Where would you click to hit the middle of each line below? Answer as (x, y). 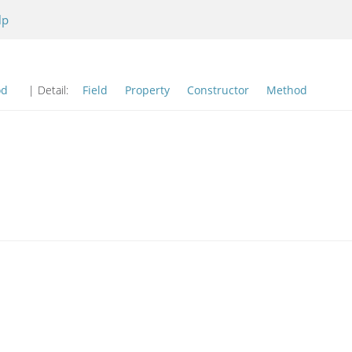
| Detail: (48, 90)
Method (287, 90)
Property (147, 90)
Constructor (218, 90)
